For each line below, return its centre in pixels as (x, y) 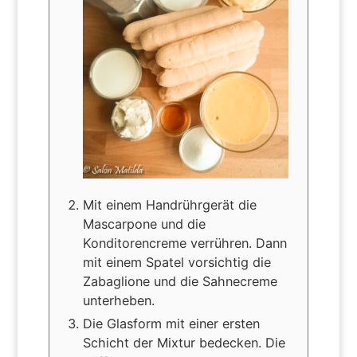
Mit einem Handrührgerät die (169, 204)
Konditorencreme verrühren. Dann (184, 243)
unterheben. (118, 300)
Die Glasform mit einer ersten (171, 323)
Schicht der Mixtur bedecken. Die (184, 342)
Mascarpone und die (144, 224)
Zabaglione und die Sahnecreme (180, 281)
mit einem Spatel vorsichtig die (177, 262)
